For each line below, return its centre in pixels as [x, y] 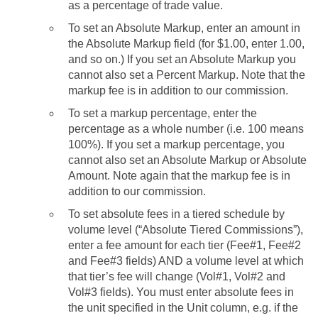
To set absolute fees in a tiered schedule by [176, 214]
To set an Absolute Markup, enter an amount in [184, 28]
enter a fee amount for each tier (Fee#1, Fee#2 [185, 245]
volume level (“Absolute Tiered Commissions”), [186, 229]
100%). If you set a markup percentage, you [176, 144]
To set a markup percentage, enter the [163, 113]
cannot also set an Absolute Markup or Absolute [187, 160]
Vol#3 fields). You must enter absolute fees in [181, 292]
